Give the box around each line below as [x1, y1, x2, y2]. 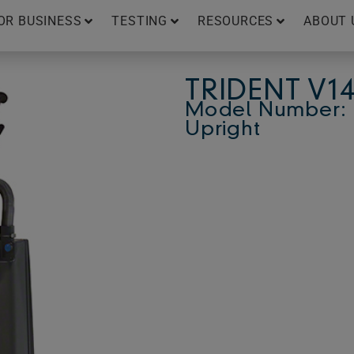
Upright [185, 119, 261, 140]
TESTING [111, 13, 168, 28]
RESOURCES [198, 13, 274, 28]
